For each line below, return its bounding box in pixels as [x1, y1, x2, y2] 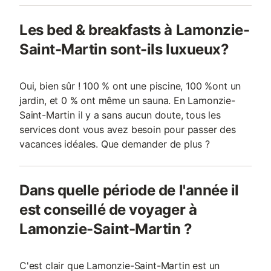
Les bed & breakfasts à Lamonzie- [19, 21, 250, 39]
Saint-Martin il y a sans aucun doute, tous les [19, 109, 221, 121]
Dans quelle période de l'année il [19, 181, 239, 199]
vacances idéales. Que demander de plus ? [19, 138, 210, 150]
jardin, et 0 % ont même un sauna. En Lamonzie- [19, 94, 235, 106]
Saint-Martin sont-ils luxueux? [19, 41, 229, 58]
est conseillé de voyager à [19, 201, 197, 218]
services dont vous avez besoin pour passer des [19, 123, 236, 135]
